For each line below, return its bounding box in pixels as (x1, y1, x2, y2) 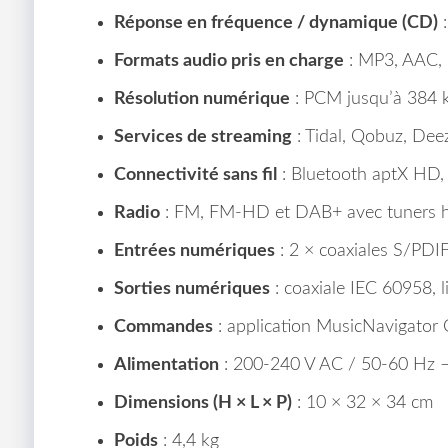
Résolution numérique (113, 89, 290, 108)
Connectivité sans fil (113, 165, 277, 184)
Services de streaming (113, 127, 292, 146)
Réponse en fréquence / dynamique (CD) (113, 13, 438, 32)
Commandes (113, 317, 213, 336)
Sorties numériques (113, 279, 270, 298)
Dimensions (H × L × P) (113, 393, 292, 412)
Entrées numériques (113, 241, 275, 260)
